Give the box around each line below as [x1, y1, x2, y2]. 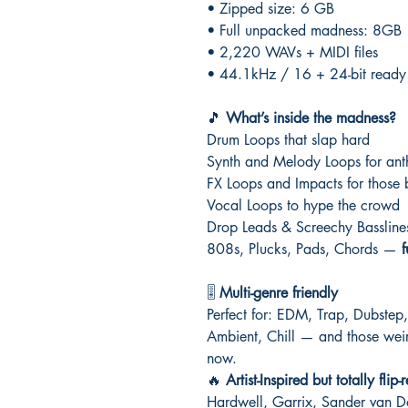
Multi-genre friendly [219, 282, 338, 302]
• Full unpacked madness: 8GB [207, 20, 402, 40]
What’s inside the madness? [226, 107, 396, 127]
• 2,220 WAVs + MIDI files [207, 42, 378, 62]
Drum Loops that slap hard [207, 129, 370, 149]
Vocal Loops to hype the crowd [207, 195, 400, 215]
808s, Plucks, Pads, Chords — [207, 239, 402, 259]
